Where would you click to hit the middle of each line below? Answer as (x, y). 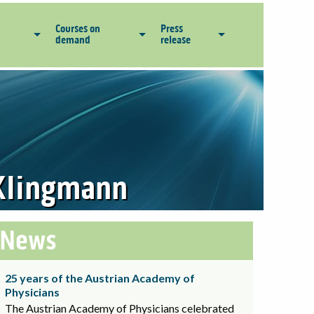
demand (73, 40)
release (176, 40)
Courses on (78, 29)
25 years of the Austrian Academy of (100, 278)
